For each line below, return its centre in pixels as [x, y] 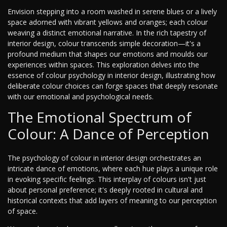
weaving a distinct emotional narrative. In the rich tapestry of [107, 33]
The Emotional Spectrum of [100, 117]
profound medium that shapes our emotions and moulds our [108, 54]
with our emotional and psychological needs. [81, 97]
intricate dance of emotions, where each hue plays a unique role [113, 169]
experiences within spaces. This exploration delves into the [103, 65]
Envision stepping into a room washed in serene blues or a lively [112, 12]
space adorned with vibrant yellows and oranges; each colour [108, 22]
